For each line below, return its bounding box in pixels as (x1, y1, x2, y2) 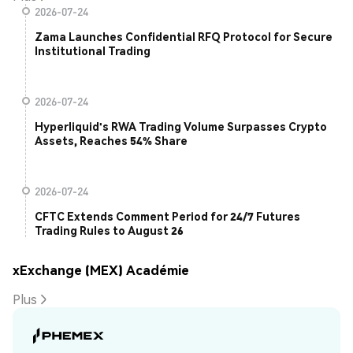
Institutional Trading (35, 43, 150, 58)
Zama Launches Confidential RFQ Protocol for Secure (35, 29, 333, 44)
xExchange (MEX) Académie (13, 261, 189, 278)
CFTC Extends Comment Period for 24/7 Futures (35, 209, 300, 224)
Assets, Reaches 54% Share (35, 133, 188, 148)
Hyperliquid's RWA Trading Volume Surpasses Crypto (35, 119, 327, 134)
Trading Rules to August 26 (35, 223, 184, 238)
